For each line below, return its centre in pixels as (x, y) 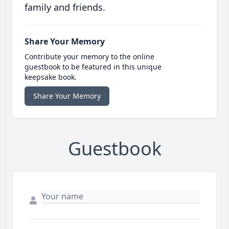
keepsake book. (51, 77)
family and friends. (65, 7)
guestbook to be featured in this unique (93, 67)
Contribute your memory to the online (89, 57)
